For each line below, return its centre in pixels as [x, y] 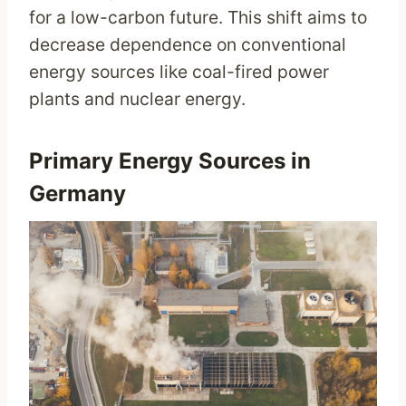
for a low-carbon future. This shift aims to [198, 18]
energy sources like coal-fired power [179, 72]
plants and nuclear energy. [140, 99]
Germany [77, 194]
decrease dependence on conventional [188, 45]
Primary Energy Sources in [170, 161]
